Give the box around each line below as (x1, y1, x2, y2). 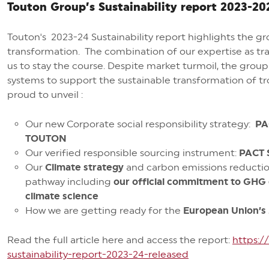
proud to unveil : (7, 89, 83, 100)
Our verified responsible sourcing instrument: (25, 147, 239, 159)
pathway (25, 176, 67, 187)
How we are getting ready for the (25, 205, 181, 216)
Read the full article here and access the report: (7, 234, 232, 246)
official (130, 176, 165, 187)
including (67, 176, 111, 187)
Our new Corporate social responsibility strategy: (25, 118, 255, 130)
